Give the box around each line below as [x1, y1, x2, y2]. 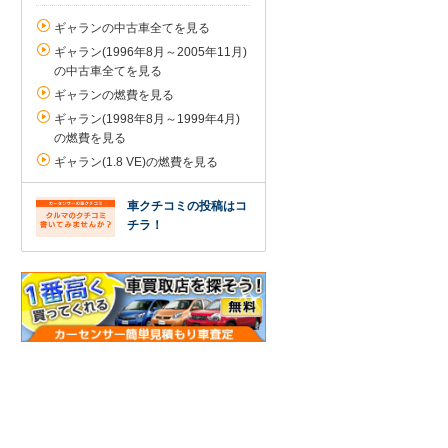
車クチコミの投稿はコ [127, 199, 247, 213]
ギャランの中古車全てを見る [54, 21, 210, 35]
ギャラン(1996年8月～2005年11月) [54, 45, 247, 59]
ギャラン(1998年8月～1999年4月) [54, 112, 240, 126]
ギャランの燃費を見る [54, 88, 174, 102]
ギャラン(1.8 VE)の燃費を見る [54, 155, 218, 169]
